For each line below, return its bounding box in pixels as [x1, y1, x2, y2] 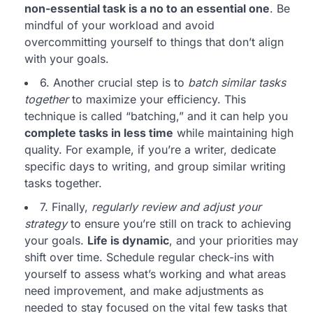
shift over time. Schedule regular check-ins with [24, 249, 274, 264]
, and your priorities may [169, 233, 298, 247]
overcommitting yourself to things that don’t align [24, 34, 284, 49]
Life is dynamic [87, 233, 169, 247]
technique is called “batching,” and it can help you [24, 108, 288, 123]
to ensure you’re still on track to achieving [67, 216, 291, 231]
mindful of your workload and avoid [24, 17, 214, 32]
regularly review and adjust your [92, 199, 261, 214]
